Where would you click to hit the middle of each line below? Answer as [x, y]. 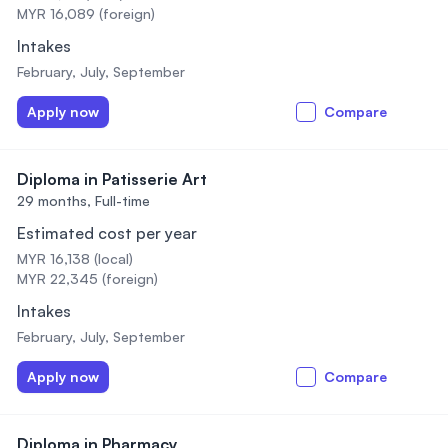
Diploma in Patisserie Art [112, 179]
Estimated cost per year [107, 233]
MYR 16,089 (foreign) [86, 13]
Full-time [122, 200]
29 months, [54, 200]
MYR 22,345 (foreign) [87, 278]
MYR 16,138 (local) [75, 258]
